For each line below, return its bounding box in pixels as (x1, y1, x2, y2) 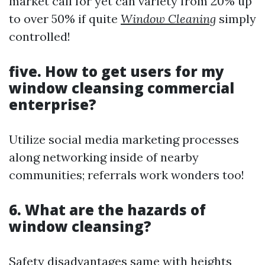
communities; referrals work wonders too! (9, 167, 244, 182)
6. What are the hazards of (9, 200, 206, 219)
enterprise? (9, 95, 96, 114)
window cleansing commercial (9, 78, 234, 98)
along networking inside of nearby (9, 150, 199, 164)
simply (216, 11, 256, 26)
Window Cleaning (121, 11, 216, 26)
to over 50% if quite (9, 11, 121, 26)
